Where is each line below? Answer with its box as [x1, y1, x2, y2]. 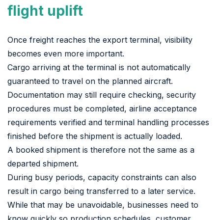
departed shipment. [7, 158, 79, 168]
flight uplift [7, 2, 83, 19]
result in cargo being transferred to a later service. [7, 186, 195, 196]
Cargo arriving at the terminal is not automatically [7, 62, 191, 72]
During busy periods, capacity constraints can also [7, 172, 196, 182]
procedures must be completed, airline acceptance [7, 103, 197, 113]
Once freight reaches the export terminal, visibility [7, 34, 192, 45]
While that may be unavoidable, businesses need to [7, 199, 198, 210]
